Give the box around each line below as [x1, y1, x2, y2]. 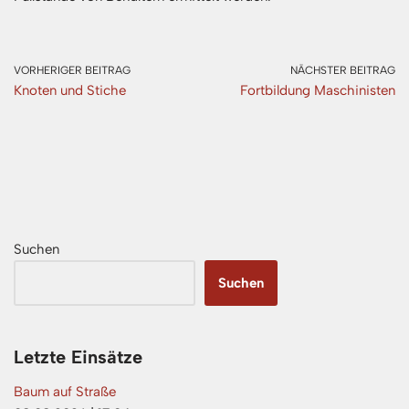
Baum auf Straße [14, 383, 116, 400]
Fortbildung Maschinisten [240, 81, 395, 99]
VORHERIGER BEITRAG [14, 63, 131, 77]
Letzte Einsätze [14, 345, 142, 368]
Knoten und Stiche [14, 81, 126, 99]
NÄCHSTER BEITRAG [290, 63, 395, 77]
